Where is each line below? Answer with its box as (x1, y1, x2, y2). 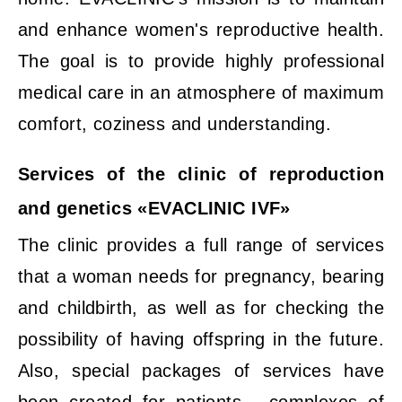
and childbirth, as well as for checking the (18, 298, 384, 318)
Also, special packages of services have (18, 361, 384, 380)
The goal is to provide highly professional (18, 51, 384, 71)
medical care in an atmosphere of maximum (18, 83, 384, 102)
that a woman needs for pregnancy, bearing (18, 267, 384, 286)
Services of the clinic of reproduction (18, 164, 384, 184)
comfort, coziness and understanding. (18, 114, 332, 134)
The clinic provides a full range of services (18, 235, 384, 255)
